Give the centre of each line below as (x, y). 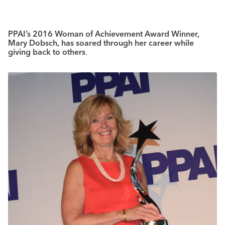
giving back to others (47, 52)
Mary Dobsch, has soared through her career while (101, 43)
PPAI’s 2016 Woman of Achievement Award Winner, (104, 34)
